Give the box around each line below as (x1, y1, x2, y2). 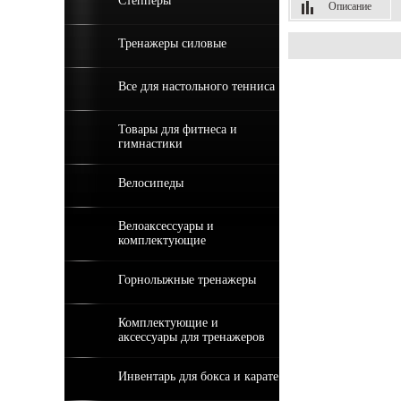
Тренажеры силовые (118, 37, 226, 50)
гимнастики (118, 137, 183, 150)
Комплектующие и (118, 316, 218, 329)
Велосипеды (118, 176, 183, 190)
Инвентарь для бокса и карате (118, 370, 278, 383)
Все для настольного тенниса (118, 80, 275, 93)
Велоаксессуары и (118, 219, 214, 233)
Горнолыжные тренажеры (118, 273, 256, 286)
